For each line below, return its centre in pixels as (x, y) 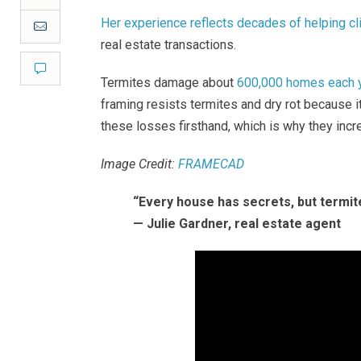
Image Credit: (139, 164)
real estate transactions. (168, 45)
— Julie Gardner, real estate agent (239, 224)
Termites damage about (169, 83)
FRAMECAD (211, 164)
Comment (71, 68)
